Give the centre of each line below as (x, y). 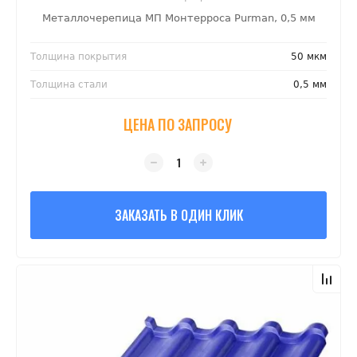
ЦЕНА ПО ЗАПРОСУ (178, 125)
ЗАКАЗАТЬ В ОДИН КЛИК (178, 216)
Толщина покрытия (78, 57)
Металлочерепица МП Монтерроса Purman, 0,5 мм (178, 18)
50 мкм (309, 57)
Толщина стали (69, 85)
